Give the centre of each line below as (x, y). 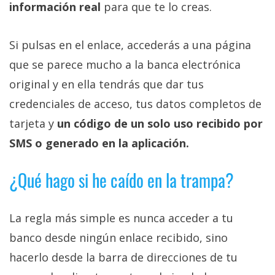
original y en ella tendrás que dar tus (107, 84)
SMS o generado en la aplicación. (99, 143)
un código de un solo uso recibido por (160, 123)
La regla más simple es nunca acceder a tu (121, 218)
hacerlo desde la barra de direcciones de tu (123, 257)
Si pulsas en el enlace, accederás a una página (130, 45)
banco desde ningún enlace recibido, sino (118, 237)
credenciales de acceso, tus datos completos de (135, 103)
